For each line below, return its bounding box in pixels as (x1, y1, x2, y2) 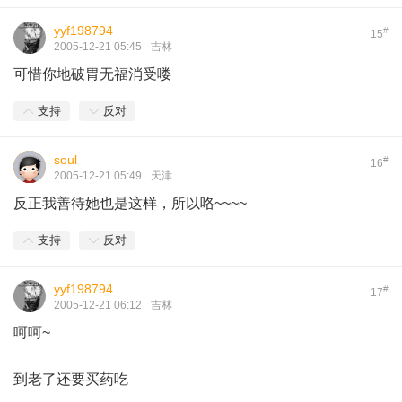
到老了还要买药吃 (13, 371, 128, 387)
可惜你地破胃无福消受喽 (13, 66, 171, 82)
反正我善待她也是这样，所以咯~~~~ (13, 196, 247, 211)
